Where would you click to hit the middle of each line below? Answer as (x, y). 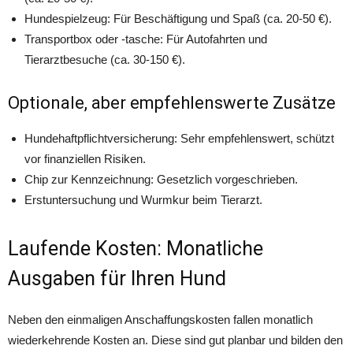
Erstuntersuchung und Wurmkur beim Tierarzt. (143, 200)
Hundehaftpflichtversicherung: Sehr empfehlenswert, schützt (179, 138)
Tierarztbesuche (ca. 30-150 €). (105, 59)
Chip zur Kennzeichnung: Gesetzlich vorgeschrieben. (161, 179)
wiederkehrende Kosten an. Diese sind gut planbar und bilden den (175, 340)
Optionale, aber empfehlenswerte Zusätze (172, 103)
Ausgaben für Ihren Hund (117, 279)
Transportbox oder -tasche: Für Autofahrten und (146, 39)
